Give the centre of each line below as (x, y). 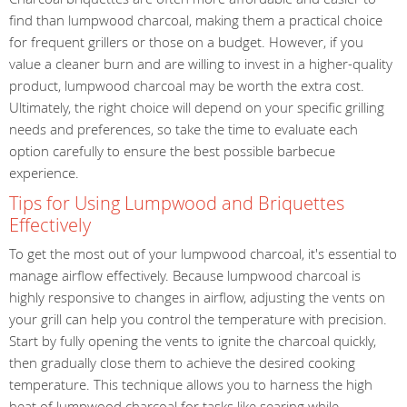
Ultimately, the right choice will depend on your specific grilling (197, 107)
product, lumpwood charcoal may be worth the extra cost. (187, 85)
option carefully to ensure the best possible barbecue (172, 150)
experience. (44, 172)
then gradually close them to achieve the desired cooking (182, 362)
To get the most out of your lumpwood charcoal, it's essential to (203, 253)
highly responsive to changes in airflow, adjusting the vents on (197, 297)
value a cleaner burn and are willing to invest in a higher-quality (201, 63)
